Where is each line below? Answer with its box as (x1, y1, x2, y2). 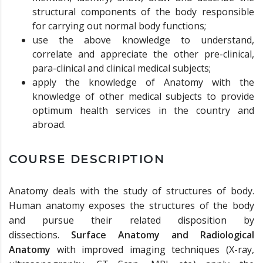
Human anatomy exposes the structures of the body (9, 199, 254, 212)
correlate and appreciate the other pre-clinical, (32, 48, 254, 60)
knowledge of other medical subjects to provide (32, 90, 254, 103)
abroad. (32, 118, 66, 131)
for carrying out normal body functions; (32, 19, 206, 32)
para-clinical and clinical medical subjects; (32, 62, 211, 75)
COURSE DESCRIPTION (9, 152, 164, 166)
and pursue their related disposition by (9, 214, 254, 227)
